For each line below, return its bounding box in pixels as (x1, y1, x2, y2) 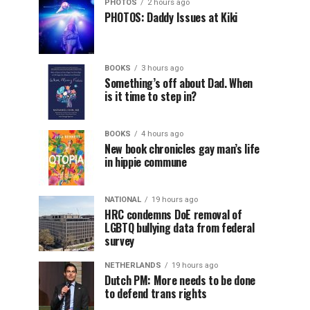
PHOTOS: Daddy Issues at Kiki (104, 9, 238, 26)
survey (104, 232, 135, 249)
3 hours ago (141, 64, 183, 73)
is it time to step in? (104, 88, 197, 104)
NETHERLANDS (104, 261, 161, 270)
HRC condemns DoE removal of (104, 206, 242, 223)
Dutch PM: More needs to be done (104, 272, 256, 289)
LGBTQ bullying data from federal (104, 219, 255, 236)
